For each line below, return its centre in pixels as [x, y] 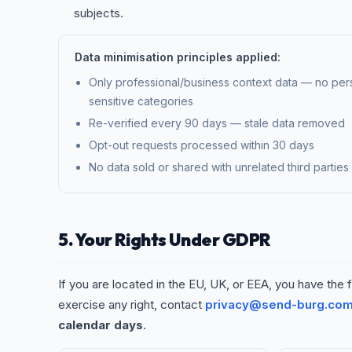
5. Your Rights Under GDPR [164, 240]
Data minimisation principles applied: [178, 57]
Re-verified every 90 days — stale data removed [217, 123]
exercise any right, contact [132, 304]
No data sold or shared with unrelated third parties [219, 167]
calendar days [101, 325]
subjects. [99, 13]
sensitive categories [141, 101]
